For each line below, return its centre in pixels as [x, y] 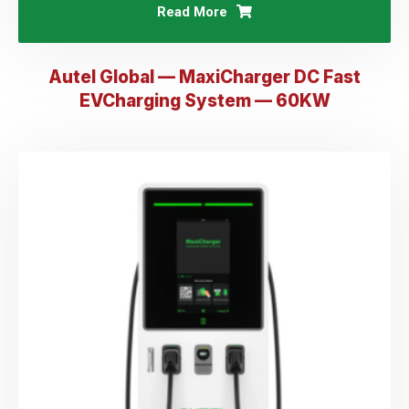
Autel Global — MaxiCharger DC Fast [204, 77]
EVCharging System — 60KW [204, 101]
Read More [192, 12]
